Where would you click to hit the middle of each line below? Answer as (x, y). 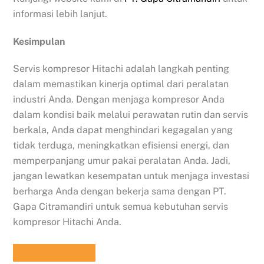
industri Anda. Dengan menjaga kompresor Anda (119, 100)
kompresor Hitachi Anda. (67, 222)
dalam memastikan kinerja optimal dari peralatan (121, 84)
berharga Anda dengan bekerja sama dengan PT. (120, 192)
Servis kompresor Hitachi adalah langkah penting (121, 69)
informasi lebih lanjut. (60, 14)
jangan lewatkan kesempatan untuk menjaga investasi (131, 176)
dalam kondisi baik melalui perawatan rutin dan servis (131, 115)
